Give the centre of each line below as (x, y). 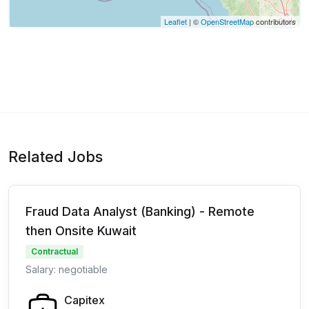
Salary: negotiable (67, 269)
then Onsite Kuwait (81, 231)
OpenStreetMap (227, 21)
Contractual (54, 251)
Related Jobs (56, 157)
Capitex (84, 300)
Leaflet (176, 21)
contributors (275, 21)
